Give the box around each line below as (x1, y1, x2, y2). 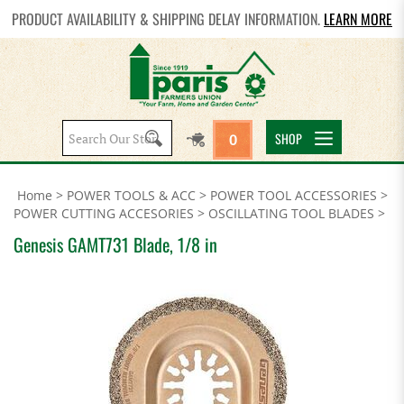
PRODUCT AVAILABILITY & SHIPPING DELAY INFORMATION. (12, 8, 324, 30)
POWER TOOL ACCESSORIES (210, 187, 377, 204)
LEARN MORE (324, 8, 392, 30)
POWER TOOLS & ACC (67, 187, 196, 204)
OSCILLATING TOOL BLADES (208, 205, 374, 222)
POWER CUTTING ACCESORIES (14, 205, 194, 222)
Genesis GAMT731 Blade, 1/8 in (14, 231, 217, 258)
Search (115, 127, 158, 144)
